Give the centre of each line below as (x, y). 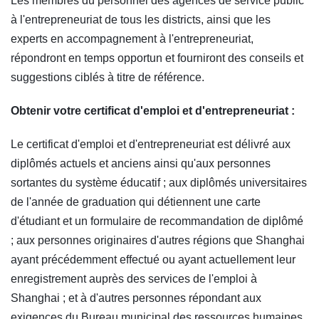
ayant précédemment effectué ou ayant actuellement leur (153, 259)
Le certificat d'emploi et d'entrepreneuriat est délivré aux (151, 144)
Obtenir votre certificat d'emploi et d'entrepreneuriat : (153, 110)
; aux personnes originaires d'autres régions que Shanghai (158, 240)
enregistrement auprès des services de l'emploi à (134, 278)
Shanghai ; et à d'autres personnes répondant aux (136, 298)
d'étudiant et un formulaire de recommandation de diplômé (157, 221)
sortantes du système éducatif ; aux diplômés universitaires (159, 182)
